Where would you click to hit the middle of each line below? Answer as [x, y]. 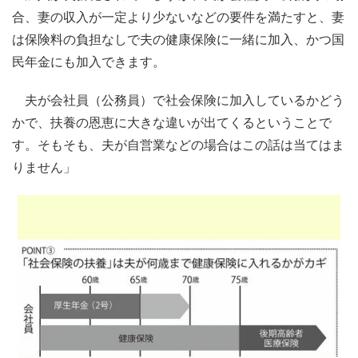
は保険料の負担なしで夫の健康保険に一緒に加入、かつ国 [178, 40]
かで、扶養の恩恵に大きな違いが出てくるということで [172, 123]
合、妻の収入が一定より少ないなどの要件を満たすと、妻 [178, 17]
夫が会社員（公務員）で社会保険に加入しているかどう [178, 100]
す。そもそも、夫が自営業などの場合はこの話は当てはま [178, 145]
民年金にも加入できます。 [89, 62]
